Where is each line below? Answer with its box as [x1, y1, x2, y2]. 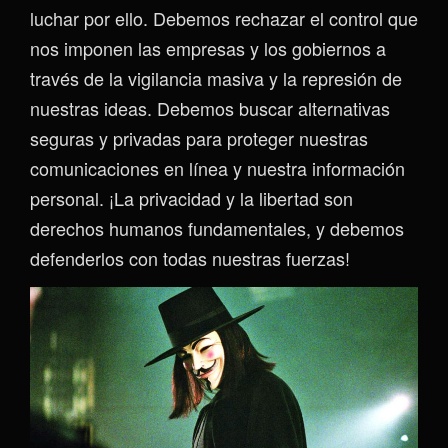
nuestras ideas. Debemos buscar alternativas [30, 95, 390, 122]
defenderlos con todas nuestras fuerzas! [30, 245, 350, 272]
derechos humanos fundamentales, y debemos [30, 215, 404, 242]
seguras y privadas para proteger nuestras [30, 125, 368, 152]
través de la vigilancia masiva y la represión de [30, 65, 402, 92]
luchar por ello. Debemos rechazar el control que [30, 5, 418, 32]
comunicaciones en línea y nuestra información [30, 155, 405, 182]
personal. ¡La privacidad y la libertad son [30, 185, 353, 212]
